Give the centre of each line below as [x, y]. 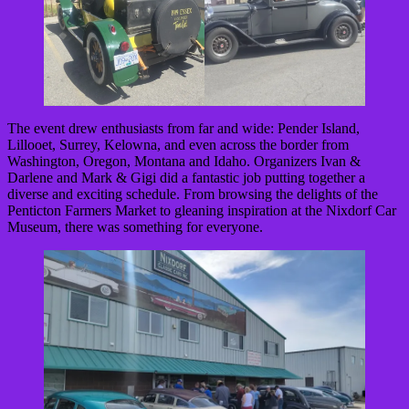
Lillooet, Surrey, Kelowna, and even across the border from [178, 145]
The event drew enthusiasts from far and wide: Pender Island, [184, 129]
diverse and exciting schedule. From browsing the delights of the [193, 194]
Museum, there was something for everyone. [135, 227]
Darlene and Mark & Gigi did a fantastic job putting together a [186, 178]
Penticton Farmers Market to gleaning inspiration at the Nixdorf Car [202, 211]
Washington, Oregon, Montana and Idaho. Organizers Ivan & [184, 162]
